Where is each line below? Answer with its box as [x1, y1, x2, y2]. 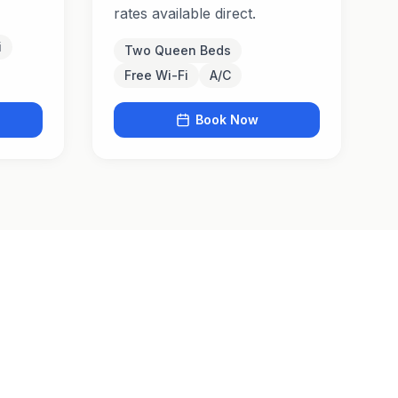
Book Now [195, 112, 259, 127]
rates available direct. [114, 4, 256, 22]
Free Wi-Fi [124, 68, 188, 83]
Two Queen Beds [124, 43, 231, 58]
